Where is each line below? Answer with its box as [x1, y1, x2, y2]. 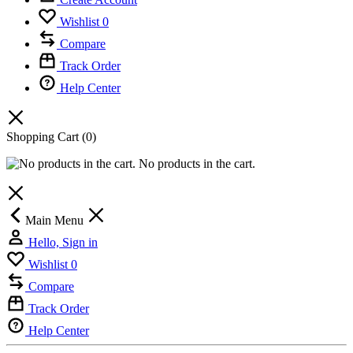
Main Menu [25, 214, 87, 228]
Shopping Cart [6, 130, 82, 144]
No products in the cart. [136, 157, 255, 171]
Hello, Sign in [28, 236, 98, 250]
